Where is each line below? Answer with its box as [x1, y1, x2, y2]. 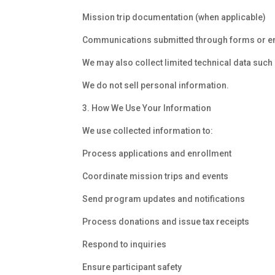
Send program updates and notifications [82, 194, 246, 204]
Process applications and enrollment [82, 149, 232, 159]
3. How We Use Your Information [82, 103, 212, 114]
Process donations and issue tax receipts [82, 217, 250, 227]
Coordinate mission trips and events [82, 171, 229, 182]
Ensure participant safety [82, 262, 182, 273]
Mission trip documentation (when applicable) [82, 12, 266, 23]
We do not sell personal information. [82, 80, 230, 91]
